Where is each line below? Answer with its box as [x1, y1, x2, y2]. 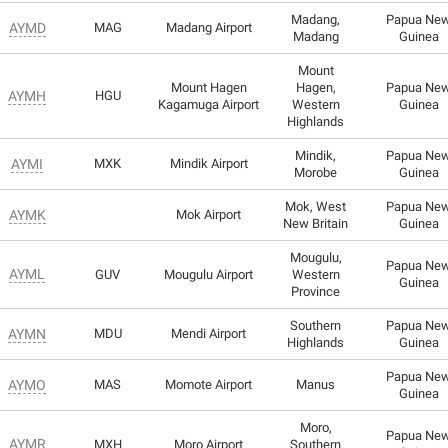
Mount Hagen [170, 79, 247, 95]
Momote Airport [165, 376, 252, 392]
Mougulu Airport [164, 266, 253, 282]
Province [291, 283, 340, 299]
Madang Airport [165, 19, 252, 35]
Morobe [294, 164, 337, 180]
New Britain [283, 215, 348, 231]
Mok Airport [176, 206, 241, 222]
